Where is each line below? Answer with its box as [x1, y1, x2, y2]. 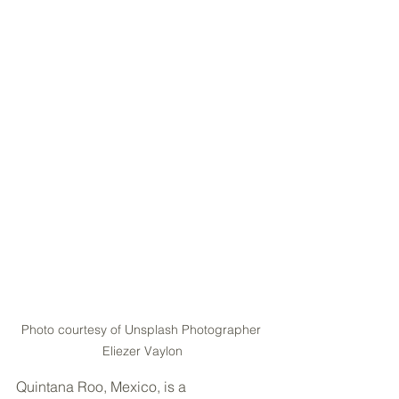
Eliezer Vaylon [102, 343, 183, 360]
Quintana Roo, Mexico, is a [16, 378, 190, 396]
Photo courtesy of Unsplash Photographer [20, 322, 265, 338]
